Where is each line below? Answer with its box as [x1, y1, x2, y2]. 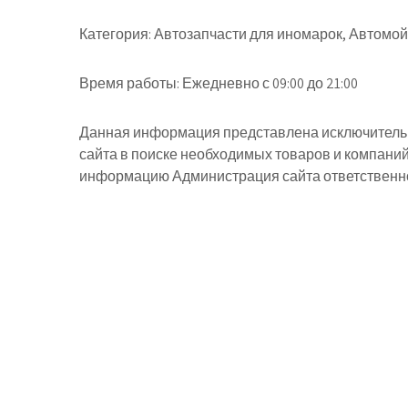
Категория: [79, 25, 151, 44]
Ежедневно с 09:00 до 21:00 [179, 74, 358, 93]
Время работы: [79, 74, 179, 93]
